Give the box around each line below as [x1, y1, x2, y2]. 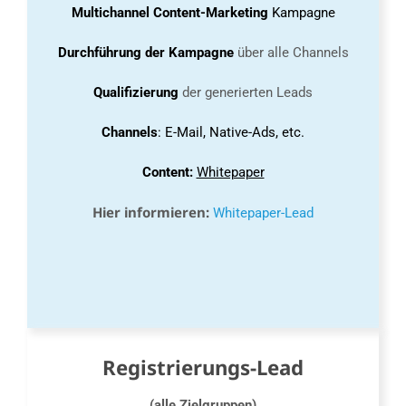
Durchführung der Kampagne [57, 44, 234, 62]
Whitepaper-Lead [213, 205, 314, 222]
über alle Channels [233, 44, 349, 62]
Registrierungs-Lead [102, 353, 304, 382]
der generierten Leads [182, 84, 313, 101]
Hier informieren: [92, 203, 209, 222]
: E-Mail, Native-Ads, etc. [158, 124, 304, 141]
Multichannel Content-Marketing [71, 5, 272, 22]
